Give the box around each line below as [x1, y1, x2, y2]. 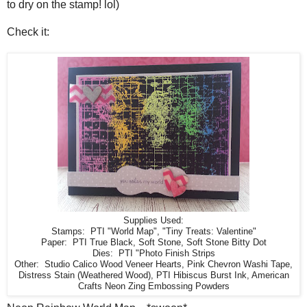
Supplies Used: [123, 215, 184, 225]
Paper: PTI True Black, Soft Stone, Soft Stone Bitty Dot [40, 237, 267, 247]
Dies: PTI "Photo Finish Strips [92, 248, 215, 258]
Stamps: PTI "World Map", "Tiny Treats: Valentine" [51, 226, 256, 236]
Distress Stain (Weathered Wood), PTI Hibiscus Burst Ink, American [18, 270, 289, 280]
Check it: [7, 25, 49, 38]
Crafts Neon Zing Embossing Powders [77, 281, 230, 291]
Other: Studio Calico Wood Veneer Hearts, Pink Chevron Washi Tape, [14, 259, 293, 269]
